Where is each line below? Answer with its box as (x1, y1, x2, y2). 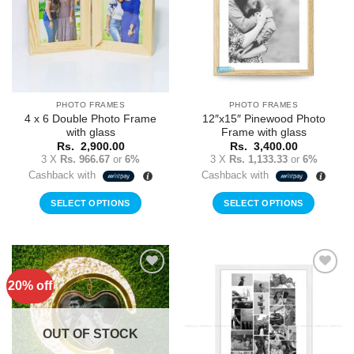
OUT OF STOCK (43, 326, 138, 341)
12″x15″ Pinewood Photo (201, 112, 326, 125)
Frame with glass (220, 126, 307, 138)
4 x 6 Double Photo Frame (24, 112, 156, 125)
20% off (8, 278, 53, 292)
